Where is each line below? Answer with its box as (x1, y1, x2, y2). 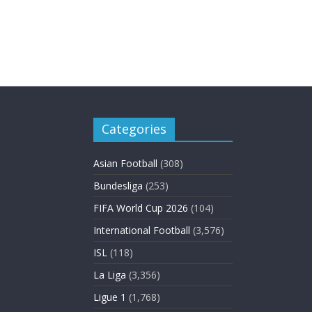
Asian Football (93, 157, 157, 170)
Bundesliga (93, 179, 143, 192)
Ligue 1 (93, 290, 126, 304)
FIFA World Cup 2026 (93, 201, 188, 214)
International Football (93, 224, 190, 237)
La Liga (93, 268, 126, 281)
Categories (102, 120, 166, 137)
